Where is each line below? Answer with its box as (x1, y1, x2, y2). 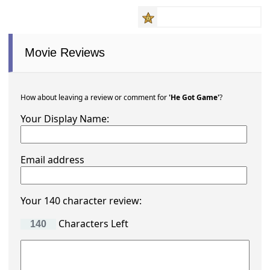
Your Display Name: (20, 112, 110, 126)
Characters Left (56, 217, 129, 231)
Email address (20, 153, 85, 167)
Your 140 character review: (20, 194, 142, 208)
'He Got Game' (169, 92, 220, 103)
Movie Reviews (25, 46, 105, 60)
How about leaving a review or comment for (20, 92, 169, 103)
